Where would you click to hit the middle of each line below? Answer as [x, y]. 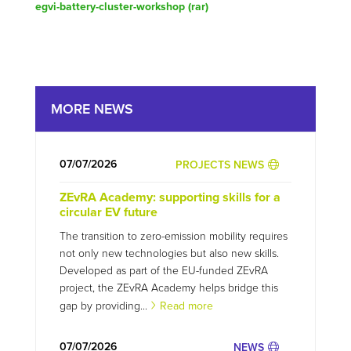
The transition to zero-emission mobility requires [173, 236]
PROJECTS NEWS [220, 165]
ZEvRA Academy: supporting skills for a [170, 197]
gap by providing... [103, 306]
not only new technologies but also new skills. [169, 253]
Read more [186, 306]
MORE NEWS [92, 109]
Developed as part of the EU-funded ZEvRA [163, 270]
